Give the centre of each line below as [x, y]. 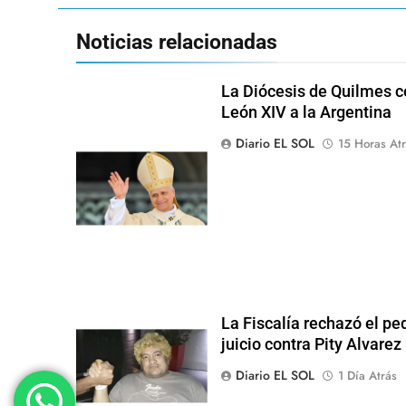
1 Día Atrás [367, 375]
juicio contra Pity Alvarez [311, 344]
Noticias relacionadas [177, 42]
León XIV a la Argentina [306, 113]
